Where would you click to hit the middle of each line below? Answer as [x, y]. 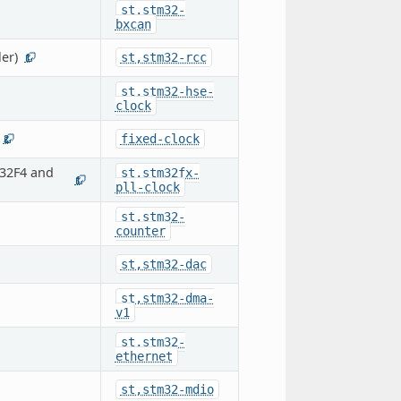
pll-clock [147, 187]
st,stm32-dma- [167, 298]
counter [140, 230]
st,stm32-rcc [163, 57]
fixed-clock [160, 138]
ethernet [144, 356]
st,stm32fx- [160, 172]
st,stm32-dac [163, 264]
